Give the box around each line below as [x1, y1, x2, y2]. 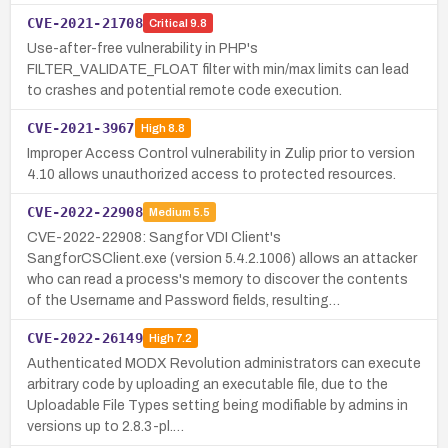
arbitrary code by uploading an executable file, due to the [27, 376, 388, 392]
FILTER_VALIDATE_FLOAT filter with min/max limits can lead [27, 61, 409, 77]
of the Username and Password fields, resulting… [27, 292, 340, 308]
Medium [148, 206, 191, 219]
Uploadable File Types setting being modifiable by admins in [27, 397, 408, 413]
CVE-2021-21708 [27, 14, 143, 31]
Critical [148, 17, 188, 30]
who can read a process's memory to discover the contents [27, 271, 408, 287]
